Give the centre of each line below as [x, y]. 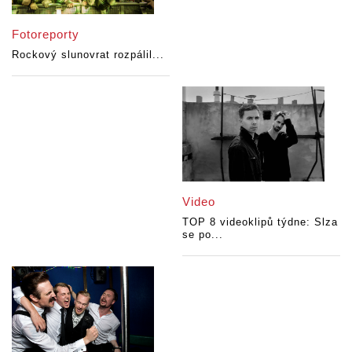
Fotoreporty [46, 35]
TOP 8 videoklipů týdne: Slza [260, 222]
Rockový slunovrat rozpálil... [88, 55]
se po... [203, 234]
